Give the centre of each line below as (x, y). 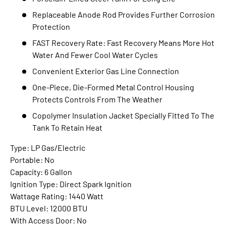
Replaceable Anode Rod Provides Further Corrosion (124, 14)
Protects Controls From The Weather (97, 99)
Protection (51, 26)
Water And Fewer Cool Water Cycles (95, 54)
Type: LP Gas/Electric (48, 147)
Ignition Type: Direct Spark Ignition (71, 184)
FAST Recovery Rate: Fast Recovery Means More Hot (123, 42)
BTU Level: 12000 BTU (49, 208)
